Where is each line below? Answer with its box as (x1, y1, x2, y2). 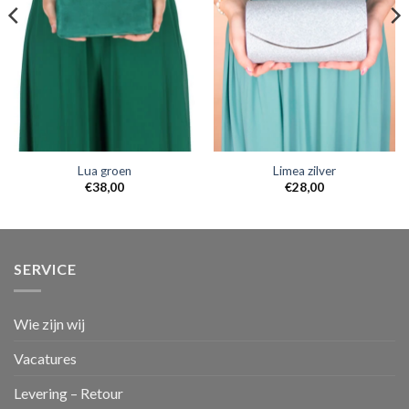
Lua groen (78, 163, 131, 178)
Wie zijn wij (14, 315, 85, 333)
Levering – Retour (14, 384, 123, 403)
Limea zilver (273, 163, 336, 178)
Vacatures (14, 350, 77, 368)
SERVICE (14, 259, 77, 278)
